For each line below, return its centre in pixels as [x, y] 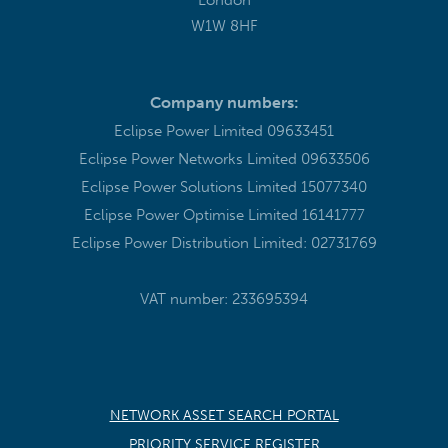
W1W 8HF [224, 25]
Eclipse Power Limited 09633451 [224, 130]
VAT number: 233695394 [224, 298]
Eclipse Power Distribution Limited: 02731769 [224, 242]
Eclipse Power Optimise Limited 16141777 [224, 214]
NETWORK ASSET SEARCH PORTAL [224, 415]
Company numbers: [224, 102]
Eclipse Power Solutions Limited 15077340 [224, 186]
